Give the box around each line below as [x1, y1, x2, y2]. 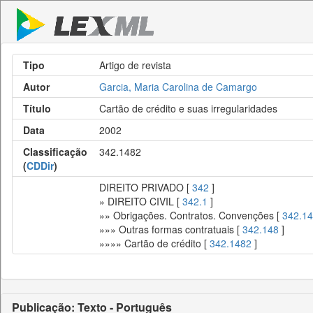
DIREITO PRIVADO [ [99, 180, 192, 194]
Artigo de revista [99, 58, 171, 72]
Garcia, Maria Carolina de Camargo [99, 80, 257, 94]
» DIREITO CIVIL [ [99, 194, 182, 208]
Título [23, 101, 51, 115]
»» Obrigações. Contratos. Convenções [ [99, 208, 282, 222]
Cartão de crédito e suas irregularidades [99, 101, 277, 115]
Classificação [23, 145, 87, 159]
